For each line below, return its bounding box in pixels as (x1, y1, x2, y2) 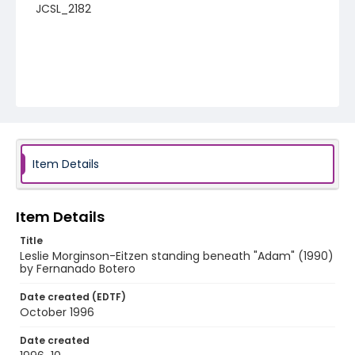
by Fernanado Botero (20, 261, 136, 277)
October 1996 (20, 304, 94, 320)
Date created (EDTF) (20, 290, 126, 303)
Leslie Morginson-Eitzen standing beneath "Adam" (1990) (20, 248, 334, 264)
